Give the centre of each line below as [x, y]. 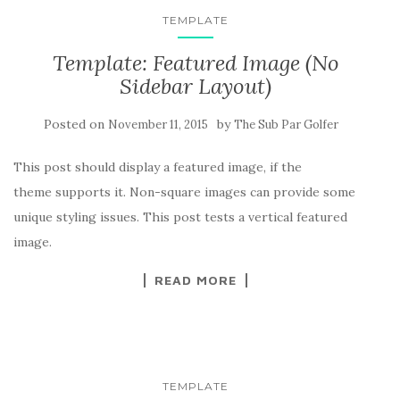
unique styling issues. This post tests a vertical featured [180, 217]
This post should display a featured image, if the [158, 167]
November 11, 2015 [158, 125]
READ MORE [196, 280]
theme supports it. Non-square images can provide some [184, 192]
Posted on [76, 125]
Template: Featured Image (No [196, 63]
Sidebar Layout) [196, 87]
